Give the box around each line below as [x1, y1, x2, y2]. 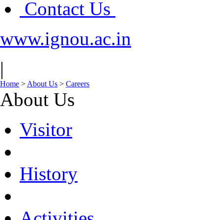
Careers [66, 80, 89, 88]
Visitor [20, 119, 72, 140]
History [20, 163, 78, 184]
